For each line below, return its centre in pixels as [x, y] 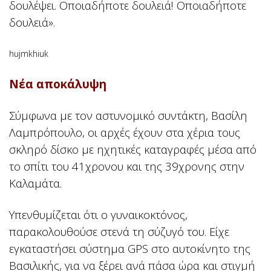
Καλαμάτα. [35, 183]
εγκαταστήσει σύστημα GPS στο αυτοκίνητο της [130, 249]
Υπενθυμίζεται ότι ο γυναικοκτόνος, [98, 215]
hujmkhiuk [29, 54]
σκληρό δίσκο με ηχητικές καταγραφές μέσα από [133, 149]
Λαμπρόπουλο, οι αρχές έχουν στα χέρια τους [125, 132]
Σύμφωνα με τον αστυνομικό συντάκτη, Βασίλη [128, 116]
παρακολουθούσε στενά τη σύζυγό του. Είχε [119, 232]
